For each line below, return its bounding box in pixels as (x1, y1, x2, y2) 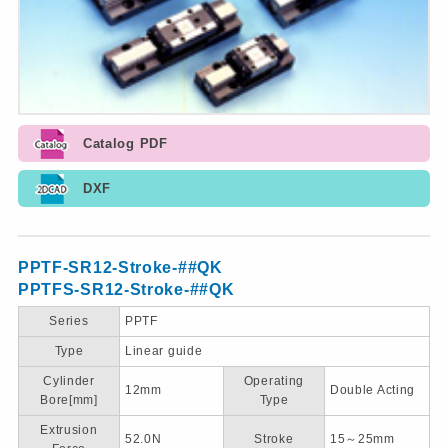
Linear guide (124, 344, 203, 359)
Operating (243, 374, 305, 389)
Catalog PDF (82, 136, 168, 152)
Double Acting (329, 383, 416, 398)
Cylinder (43, 374, 95, 389)
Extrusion (40, 423, 98, 438)
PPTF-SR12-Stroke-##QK (17, 259, 223, 277)
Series (49, 314, 89, 329)
